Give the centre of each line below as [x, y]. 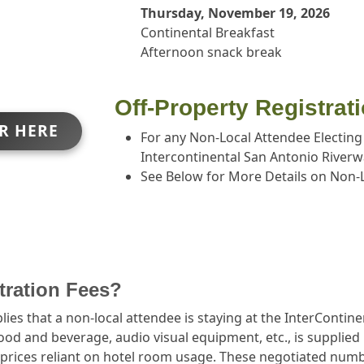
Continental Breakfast [208, 32]
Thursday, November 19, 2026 [235, 13]
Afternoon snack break [211, 52]
